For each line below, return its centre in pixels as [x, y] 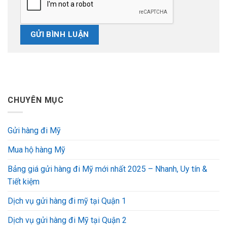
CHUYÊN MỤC [36, 100]
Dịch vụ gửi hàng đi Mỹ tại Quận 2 [67, 220]
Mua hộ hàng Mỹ [36, 150]
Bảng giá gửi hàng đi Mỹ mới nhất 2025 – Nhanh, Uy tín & [107, 169]
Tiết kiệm [24, 182]
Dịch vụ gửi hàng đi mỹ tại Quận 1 [67, 201]
